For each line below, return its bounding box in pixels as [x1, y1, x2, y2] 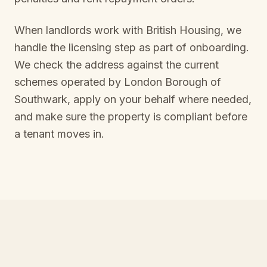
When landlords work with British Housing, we [14, 24, 241, 36]
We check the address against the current [14, 58, 219, 71]
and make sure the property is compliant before [14, 110, 247, 123]
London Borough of [124, 76, 221, 88]
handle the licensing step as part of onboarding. [14, 41, 249, 54]
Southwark [14, 93, 67, 105]
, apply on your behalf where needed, [67, 93, 252, 105]
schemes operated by [14, 76, 124, 88]
